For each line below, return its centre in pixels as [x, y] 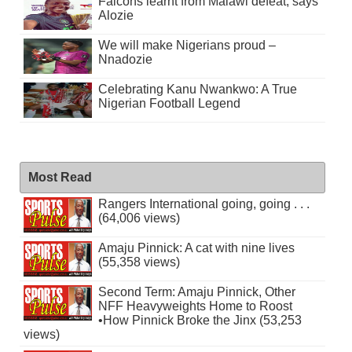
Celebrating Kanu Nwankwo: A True [197, 90]
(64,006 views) [139, 218]
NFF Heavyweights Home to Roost [195, 306]
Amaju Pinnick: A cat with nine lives [196, 248]
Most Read [60, 178]
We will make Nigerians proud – [187, 46]
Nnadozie [125, 60]
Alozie [115, 16]
